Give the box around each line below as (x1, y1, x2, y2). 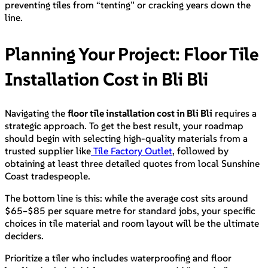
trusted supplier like (5, 144, 91, 157)
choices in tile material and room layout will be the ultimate (5, 217, 259, 229)
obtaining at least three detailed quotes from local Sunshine (5, 157, 260, 169)
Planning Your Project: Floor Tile (5, 43, 259, 66)
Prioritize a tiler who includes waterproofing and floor (5, 251, 232, 264)
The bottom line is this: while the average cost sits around (5, 191, 248, 204)
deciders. (5, 229, 46, 242)
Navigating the (5, 106, 68, 119)
